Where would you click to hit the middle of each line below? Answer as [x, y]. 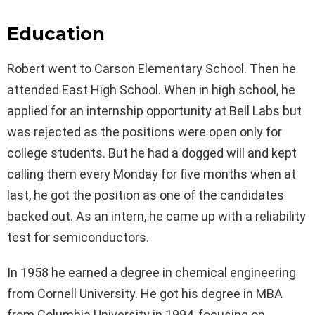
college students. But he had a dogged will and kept [152, 153]
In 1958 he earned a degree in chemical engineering [152, 272]
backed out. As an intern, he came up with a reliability [156, 216]
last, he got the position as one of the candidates [146, 195]
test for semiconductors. [78, 237]
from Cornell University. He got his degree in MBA [145, 293]
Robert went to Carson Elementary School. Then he [152, 68]
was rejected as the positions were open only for [144, 131]
